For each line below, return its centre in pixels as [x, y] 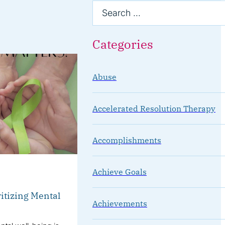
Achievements [120, 203]
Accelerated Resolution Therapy [154, 108]
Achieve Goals [119, 172]
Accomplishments [127, 140]
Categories [123, 44]
